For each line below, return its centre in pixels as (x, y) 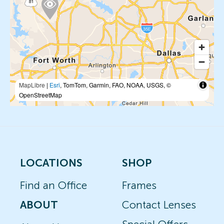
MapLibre (32, 85)
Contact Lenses (159, 205)
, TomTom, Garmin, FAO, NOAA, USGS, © (115, 85)
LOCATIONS (51, 163)
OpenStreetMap (40, 95)
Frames (139, 185)
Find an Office (53, 185)
